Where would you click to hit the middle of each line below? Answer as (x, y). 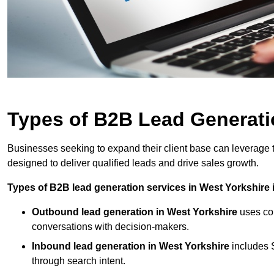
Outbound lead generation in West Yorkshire (135, 212)
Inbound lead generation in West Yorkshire (131, 246)
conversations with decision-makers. (110, 227)
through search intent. (79, 261)
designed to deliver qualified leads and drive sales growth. (134, 163)
